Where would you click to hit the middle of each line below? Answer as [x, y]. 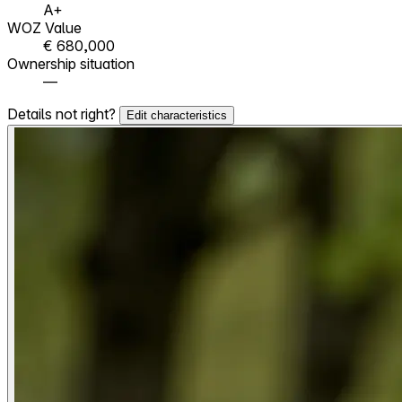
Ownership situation [71, 63]
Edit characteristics [177, 115]
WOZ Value [44, 27]
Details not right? [63, 114]
